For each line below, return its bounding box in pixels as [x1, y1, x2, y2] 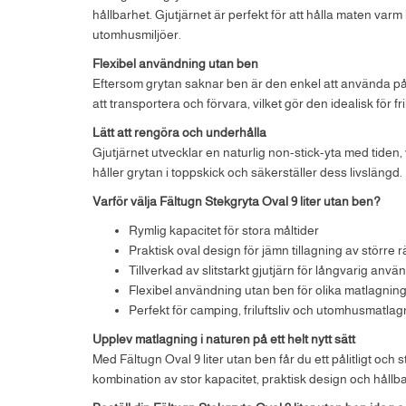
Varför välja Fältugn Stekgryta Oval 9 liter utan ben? [92, 193, 381, 208]
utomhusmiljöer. [92, 26, 181, 42]
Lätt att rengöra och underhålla [92, 124, 266, 140]
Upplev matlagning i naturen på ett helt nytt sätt [92, 331, 355, 346]
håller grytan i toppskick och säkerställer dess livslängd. [92, 164, 402, 179]
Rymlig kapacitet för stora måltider [129, 222, 319, 237]
